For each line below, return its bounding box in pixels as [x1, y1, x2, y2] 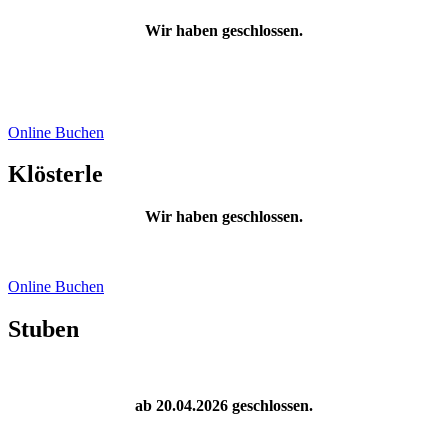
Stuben [8, 316, 79, 343]
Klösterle [8, 161, 103, 188]
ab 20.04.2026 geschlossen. [135, 397, 313, 415]
